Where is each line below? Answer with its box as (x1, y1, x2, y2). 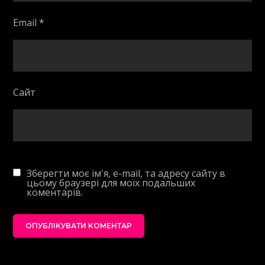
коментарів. (27, 185, 83, 199)
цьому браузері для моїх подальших (27, 176, 196, 189)
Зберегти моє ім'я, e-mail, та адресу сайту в (27, 166, 226, 180)
